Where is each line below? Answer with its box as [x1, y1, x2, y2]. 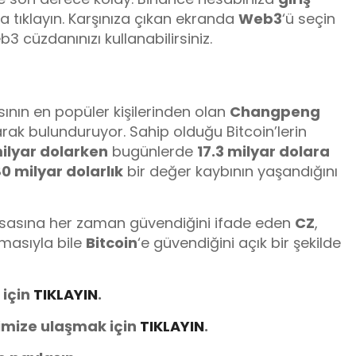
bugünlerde [108, 141, 197, 161]
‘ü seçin [282, 9, 335, 29]
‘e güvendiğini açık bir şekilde [137, 232, 341, 253]
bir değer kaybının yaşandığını [123, 161, 338, 181]
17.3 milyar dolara [197, 141, 330, 161]
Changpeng [230, 101, 320, 122]
